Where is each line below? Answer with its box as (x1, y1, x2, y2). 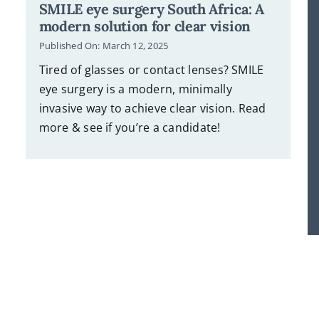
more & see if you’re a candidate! (38, 119, 221, 135)
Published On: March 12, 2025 (38, 39, 169, 53)
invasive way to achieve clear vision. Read (38, 100, 266, 116)
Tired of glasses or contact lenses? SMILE (38, 61, 264, 78)
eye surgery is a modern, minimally (38, 80, 232, 97)
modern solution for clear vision (38, 16, 251, 35)
